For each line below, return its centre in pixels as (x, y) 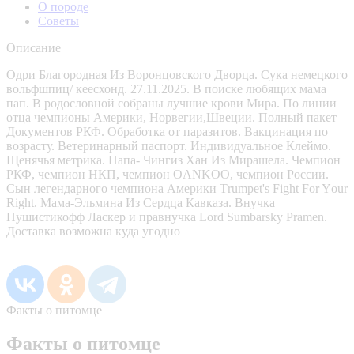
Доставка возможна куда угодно (93, 231)
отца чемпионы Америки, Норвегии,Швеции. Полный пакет (171, 117)
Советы (58, 21)
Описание (34, 47)
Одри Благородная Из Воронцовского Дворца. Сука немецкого (177, 74)
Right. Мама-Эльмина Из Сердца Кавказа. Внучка (141, 202)
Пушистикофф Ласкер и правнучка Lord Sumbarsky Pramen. (167, 217)
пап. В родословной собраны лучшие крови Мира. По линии (171, 103)
